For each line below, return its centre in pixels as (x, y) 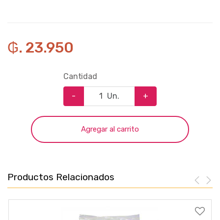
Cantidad (80, 76)
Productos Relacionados (61, 177)
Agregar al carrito (110, 129)
